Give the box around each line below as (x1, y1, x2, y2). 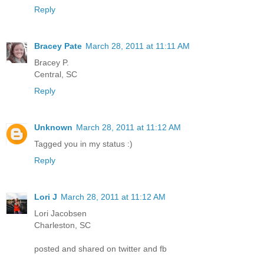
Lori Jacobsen (34, 209, 87, 219)
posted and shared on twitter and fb (34, 244, 167, 254)
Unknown (34, 123, 72, 133)
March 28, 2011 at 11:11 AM (85, 41, 190, 51)
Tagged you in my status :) (34, 139, 133, 149)
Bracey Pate (34, 41, 82, 51)
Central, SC (34, 70, 77, 80)
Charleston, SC (34, 220, 91, 230)
